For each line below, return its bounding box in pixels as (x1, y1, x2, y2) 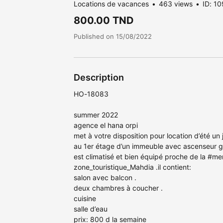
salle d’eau (74, 205, 108, 214)
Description (74, 72, 124, 83)
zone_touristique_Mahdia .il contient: (74, 163, 191, 172)
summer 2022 (74, 111, 118, 119)
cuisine (74, 194, 96, 203)
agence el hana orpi (74, 121, 138, 130)
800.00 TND (74, 14, 134, 27)
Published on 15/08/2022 (74, 32, 152, 41)
